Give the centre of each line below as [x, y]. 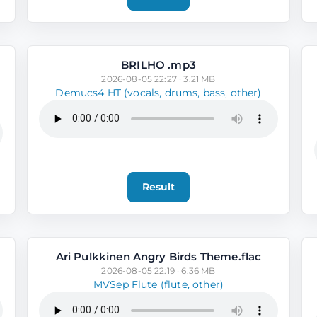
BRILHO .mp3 [158, 64]
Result [158, 186]
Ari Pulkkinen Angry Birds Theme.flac [158, 256]
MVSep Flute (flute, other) [158, 284]
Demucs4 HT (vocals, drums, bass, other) [158, 92]
